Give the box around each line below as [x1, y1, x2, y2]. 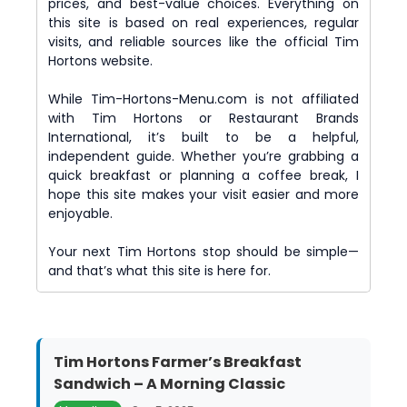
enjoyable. [48, 203, 113, 223]
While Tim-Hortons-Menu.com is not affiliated [48, 89, 359, 108]
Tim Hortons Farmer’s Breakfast [54, 352, 302, 373]
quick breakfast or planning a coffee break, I [48, 165, 359, 184]
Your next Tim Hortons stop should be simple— [48, 242, 359, 261]
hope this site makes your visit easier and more [48, 184, 359, 203]
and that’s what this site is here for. [48, 261, 271, 280]
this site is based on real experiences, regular [48, 13, 359, 32]
